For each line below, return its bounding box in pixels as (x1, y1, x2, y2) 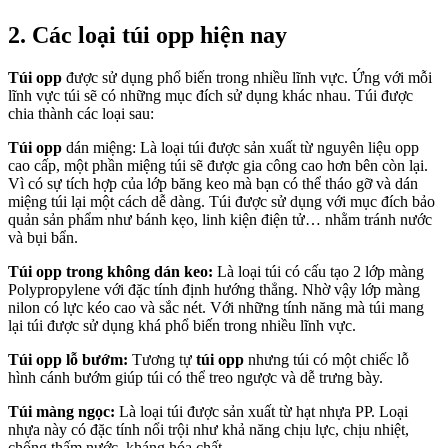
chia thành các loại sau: (8, 104, 154, 122)
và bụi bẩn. (8, 228, 78, 246)
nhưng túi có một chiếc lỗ (244, 350, 409, 368)
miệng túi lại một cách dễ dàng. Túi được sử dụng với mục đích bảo (8, 192, 435, 210)
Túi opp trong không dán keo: (8, 262, 213, 280)
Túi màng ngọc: (8, 402, 119, 420)
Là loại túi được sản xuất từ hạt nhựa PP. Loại (119, 402, 408, 420)
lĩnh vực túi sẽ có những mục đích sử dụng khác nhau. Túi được (8, 86, 413, 104)
